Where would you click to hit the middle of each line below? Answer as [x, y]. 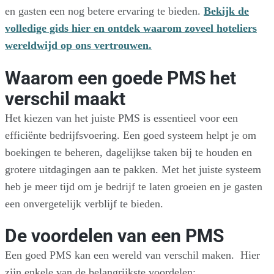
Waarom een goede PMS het [120, 78]
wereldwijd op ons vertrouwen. [78, 46]
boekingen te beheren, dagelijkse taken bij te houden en [128, 152]
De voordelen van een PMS [114, 236]
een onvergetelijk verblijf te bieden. [84, 203]
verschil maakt [65, 99]
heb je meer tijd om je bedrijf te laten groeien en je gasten [134, 186]
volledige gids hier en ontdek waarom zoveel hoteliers [131, 28]
